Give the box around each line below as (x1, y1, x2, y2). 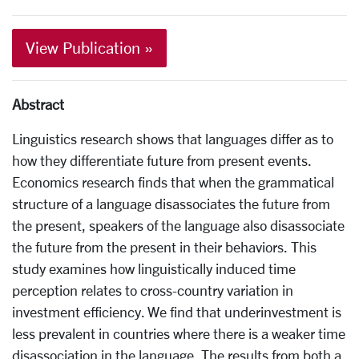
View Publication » (26, 38, 153, 57)
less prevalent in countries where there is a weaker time (12, 325, 345, 341)
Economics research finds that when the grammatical (12, 174, 334, 190)
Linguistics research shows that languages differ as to (12, 131, 333, 147)
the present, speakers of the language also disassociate (12, 217, 345, 233)
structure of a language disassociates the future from (12, 196, 330, 212)
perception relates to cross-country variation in (12, 282, 293, 298)
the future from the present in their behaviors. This (12, 239, 317, 255)
